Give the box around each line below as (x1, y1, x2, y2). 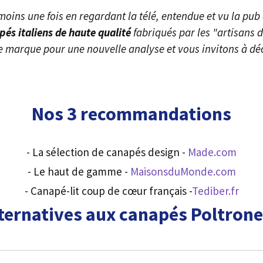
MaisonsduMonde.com (130, 164, 236, 179)
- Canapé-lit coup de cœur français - (24, 184, 192, 198)
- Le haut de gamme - (27, 164, 130, 179)
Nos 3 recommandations (32, 102, 231, 126)
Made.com (188, 145, 237, 160)
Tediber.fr (191, 184, 239, 198)
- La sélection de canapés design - (26, 145, 188, 160)
